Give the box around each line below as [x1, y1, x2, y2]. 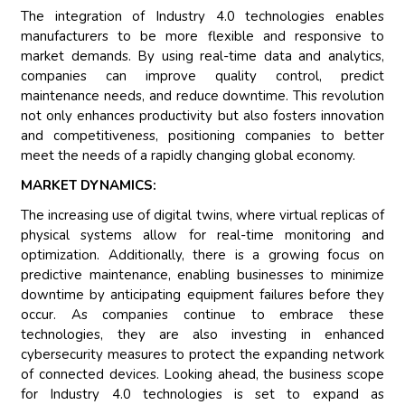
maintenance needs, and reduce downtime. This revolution [21, 87, 384, 106]
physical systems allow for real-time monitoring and [21, 226, 384, 245]
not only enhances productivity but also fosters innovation [21, 107, 384, 126]
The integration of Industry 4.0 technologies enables [21, 7, 384, 26]
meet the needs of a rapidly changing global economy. [21, 146, 356, 165]
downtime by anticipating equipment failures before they [21, 286, 384, 305]
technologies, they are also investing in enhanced [21, 325, 384, 344]
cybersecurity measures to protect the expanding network [21, 345, 384, 364]
